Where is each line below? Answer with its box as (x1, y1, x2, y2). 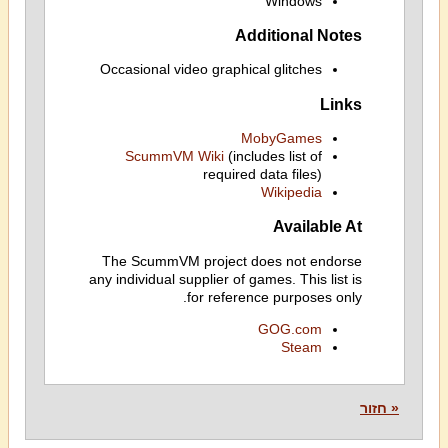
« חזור (360, 400, 399, 416)
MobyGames (240, 130, 322, 146)
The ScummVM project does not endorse (101, 252, 362, 269)
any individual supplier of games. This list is (88, 270, 362, 287)
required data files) (202, 166, 322, 182)
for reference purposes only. (186, 288, 362, 305)
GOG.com (257, 320, 322, 337)
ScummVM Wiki (124, 148, 224, 164)
